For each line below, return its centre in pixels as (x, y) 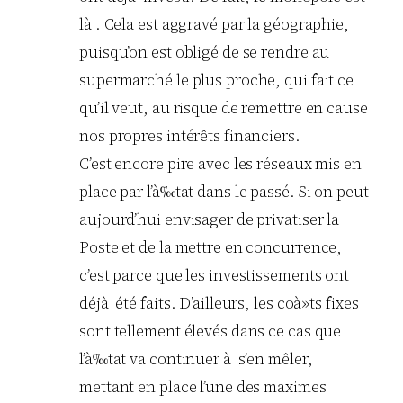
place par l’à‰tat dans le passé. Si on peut (224, 192)
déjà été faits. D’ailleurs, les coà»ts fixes (219, 304)
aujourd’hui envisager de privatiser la (210, 220)
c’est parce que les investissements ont (215, 276)
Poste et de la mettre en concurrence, (211, 248)
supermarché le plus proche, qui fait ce (217, 81)
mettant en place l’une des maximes (203, 387)
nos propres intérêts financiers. (190, 136)
